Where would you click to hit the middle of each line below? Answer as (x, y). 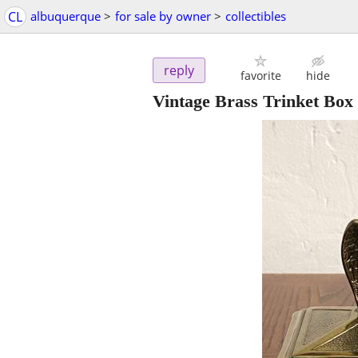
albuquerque (66, 16)
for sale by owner (163, 16)
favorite (261, 76)
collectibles (256, 16)
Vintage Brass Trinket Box (253, 101)
